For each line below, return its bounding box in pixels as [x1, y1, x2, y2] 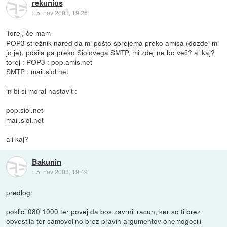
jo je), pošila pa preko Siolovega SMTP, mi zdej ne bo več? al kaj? [6, 47, 215, 57]
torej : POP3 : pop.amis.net [6, 56, 93, 67]
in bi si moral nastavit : [6, 85, 78, 96]
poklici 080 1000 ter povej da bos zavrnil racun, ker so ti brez [6, 206, 201, 216]
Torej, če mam [6, 27, 51, 38]
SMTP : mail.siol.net [6, 66, 69, 77]
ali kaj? [6, 133, 29, 144]
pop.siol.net [6, 104, 44, 115]
